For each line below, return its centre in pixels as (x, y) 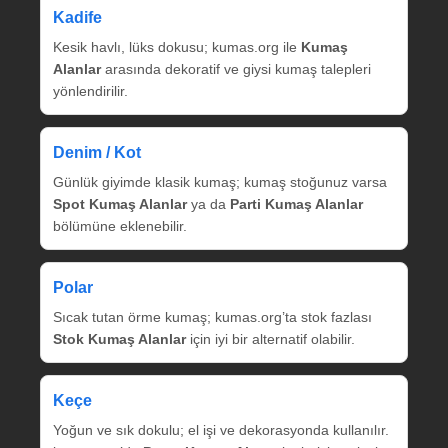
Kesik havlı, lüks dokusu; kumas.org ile (177, 47)
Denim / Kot (97, 153)
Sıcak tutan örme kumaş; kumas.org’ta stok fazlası (212, 317)
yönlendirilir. (90, 91)
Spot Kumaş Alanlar (120, 204)
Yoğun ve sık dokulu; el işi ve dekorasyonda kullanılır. (221, 430)
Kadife (77, 18)
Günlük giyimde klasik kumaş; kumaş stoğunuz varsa (220, 182)
